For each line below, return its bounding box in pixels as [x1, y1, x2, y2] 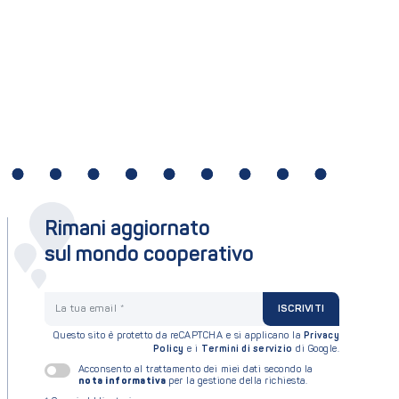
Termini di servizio [201, 345, 293, 355]
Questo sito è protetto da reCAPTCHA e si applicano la [53, 331, 304, 342]
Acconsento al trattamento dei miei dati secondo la [77, 364, 313, 375]
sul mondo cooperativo [44, 245, 254, 267]
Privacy [303, 331, 339, 342]
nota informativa [77, 376, 167, 387]
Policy [152, 345, 184, 355]
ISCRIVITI [277, 303, 324, 314]
